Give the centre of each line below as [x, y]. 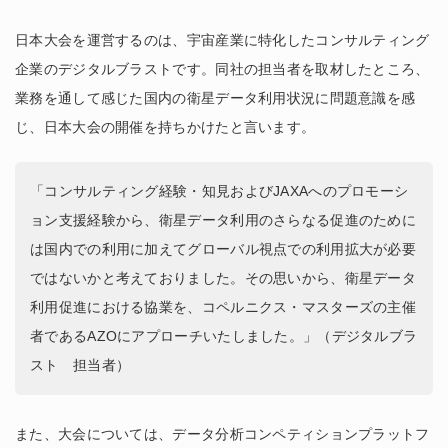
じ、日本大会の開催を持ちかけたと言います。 [165, 126]
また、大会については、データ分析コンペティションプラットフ [222, 433]
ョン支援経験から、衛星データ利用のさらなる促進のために [223, 219]
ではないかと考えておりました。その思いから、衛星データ [223, 277]
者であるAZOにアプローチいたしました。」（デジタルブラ [224, 335]
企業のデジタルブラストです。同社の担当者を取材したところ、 [222, 68]
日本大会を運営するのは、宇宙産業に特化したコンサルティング [222, 39]
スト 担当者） [80, 364]
